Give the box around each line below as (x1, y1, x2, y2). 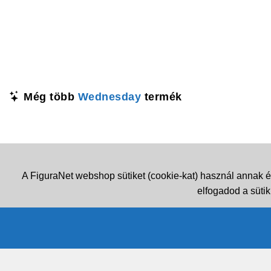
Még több (20, 90, 78, 103)
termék (141, 90, 182, 103)
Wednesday (77, 90, 141, 103)
